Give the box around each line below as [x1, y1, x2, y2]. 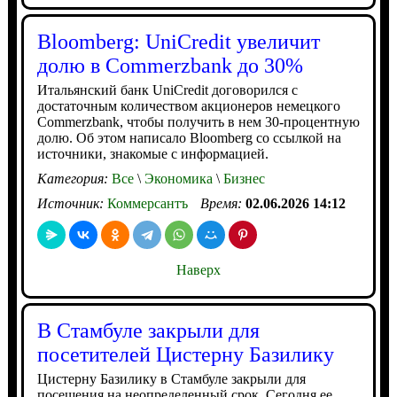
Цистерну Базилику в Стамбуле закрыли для [36, 371, 306, 386]
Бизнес [219, 171, 265, 186]
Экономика [140, 171, 213, 186]
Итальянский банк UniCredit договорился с [36, 82, 298, 97]
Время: [199, 196, 245, 211]
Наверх [175, 262, 221, 277]
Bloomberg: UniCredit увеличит [36, 30, 320, 53]
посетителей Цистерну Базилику [36, 343, 334, 366]
